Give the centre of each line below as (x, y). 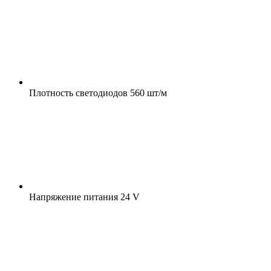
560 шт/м (147, 93)
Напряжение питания (73, 197)
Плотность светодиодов (78, 93)
